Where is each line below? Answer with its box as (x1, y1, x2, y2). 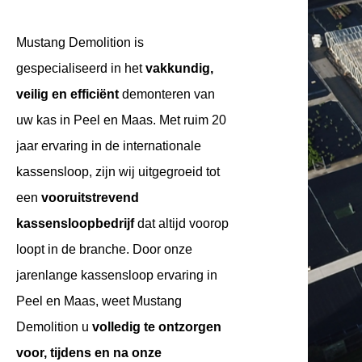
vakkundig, (145, 61, 213, 75)
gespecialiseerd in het (16, 61, 145, 75)
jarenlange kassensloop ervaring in (16, 268, 217, 282)
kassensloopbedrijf (16, 217, 134, 230)
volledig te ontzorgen (92, 320, 221, 334)
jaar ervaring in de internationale (16, 139, 201, 153)
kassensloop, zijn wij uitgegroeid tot (16, 165, 220, 179)
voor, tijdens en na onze (16, 346, 162, 360)
